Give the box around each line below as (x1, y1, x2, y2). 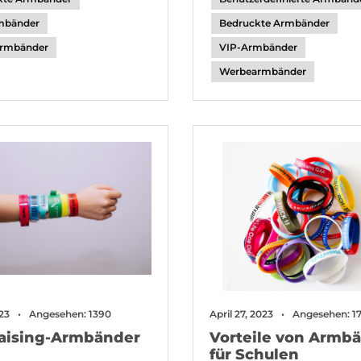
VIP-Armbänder (218, 41, 297, 53)
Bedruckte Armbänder (218, 17, 330, 29)
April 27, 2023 (209, 308, 273, 320)
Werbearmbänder (218, 65, 306, 77)
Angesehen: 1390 (28, 308, 111, 320)
